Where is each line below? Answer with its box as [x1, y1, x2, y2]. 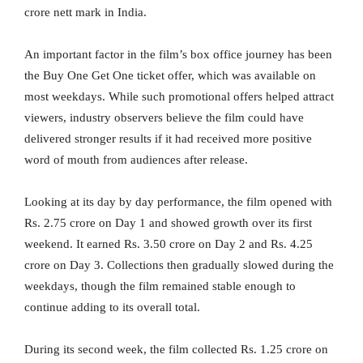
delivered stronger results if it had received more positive [24, 132, 312, 146]
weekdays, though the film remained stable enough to [24, 280, 296, 293]
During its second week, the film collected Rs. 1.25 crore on [24, 343, 328, 357]
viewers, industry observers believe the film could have [24, 111, 304, 125]
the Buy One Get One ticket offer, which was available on [24, 69, 316, 83]
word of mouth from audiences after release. [24, 153, 248, 167]
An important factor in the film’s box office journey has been [24, 48, 332, 62]
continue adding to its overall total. [24, 301, 200, 314]
